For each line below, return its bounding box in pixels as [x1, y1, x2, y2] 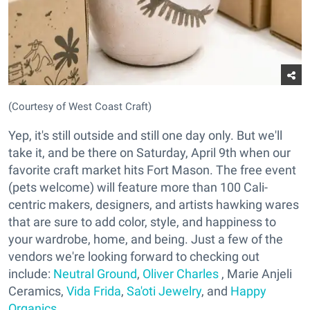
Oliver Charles [143, 266, 219, 281]
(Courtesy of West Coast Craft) [8, 100, 152, 113]
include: [8, 266, 53, 281]
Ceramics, [8, 283, 66, 298]
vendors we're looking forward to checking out [8, 248, 259, 264]
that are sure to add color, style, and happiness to [8, 214, 276, 229]
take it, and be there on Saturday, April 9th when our [8, 145, 291, 160]
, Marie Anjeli [219, 266, 292, 281]
